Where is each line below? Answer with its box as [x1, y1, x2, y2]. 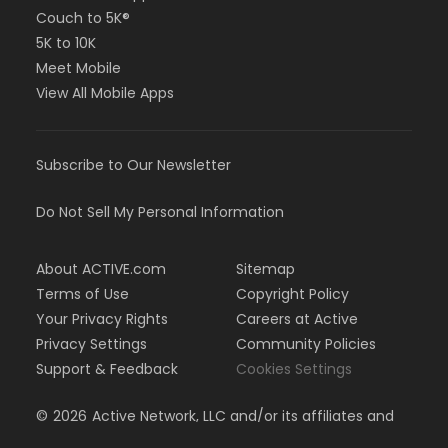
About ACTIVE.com [36, 259, 166, 280]
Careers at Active [236, 309, 358, 330]
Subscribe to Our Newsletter [36, 155, 231, 176]
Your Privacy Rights [36, 309, 168, 330]
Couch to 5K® [36, 8, 130, 29]
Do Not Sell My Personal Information [36, 202, 284, 223]
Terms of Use [36, 284, 129, 305]
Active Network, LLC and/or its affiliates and [92, 406, 394, 427]
